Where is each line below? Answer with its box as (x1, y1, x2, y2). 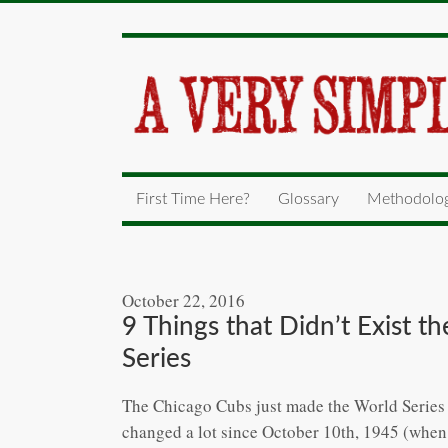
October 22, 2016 (122, 288, 245, 312)
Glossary (278, 190, 339, 207)
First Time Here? (136, 190, 250, 207)
